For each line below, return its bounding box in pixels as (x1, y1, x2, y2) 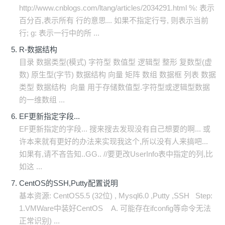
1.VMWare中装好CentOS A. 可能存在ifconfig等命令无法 (19, 204, 211, 212)
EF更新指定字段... (19, 112, 80, 121)
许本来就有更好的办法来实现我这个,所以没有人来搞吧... (19, 137, 208, 146)
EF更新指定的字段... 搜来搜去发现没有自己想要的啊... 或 (19, 125, 210, 133)
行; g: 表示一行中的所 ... (19, 29, 99, 37)
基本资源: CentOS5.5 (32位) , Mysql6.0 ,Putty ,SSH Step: (19, 191, 212, 200)
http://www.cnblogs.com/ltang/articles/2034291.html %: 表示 (19, 4, 214, 12)
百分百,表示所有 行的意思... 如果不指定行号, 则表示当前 (19, 16, 208, 25)
